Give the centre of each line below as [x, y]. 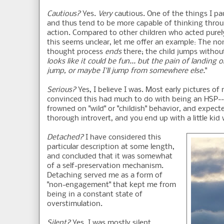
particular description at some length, [111, 147]
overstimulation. [75, 204]
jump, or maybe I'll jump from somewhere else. [126, 71]
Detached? [65, 138]
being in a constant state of [95, 195]
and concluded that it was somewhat [110, 157]
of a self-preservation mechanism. [105, 166]
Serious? [61, 90]
